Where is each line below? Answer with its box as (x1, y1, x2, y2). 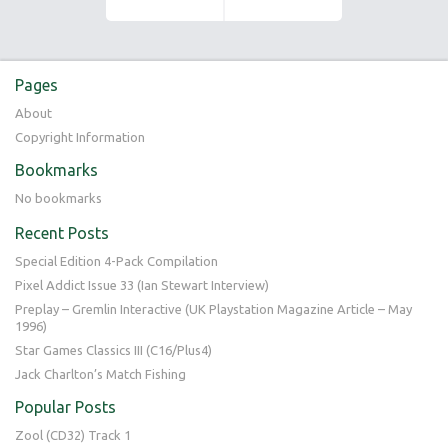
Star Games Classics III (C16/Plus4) (15, 343, 212, 357)
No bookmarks (15, 191, 102, 205)
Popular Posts (15, 398, 116, 416)
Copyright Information (15, 130, 145, 144)
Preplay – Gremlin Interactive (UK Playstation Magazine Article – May (15, 302, 412, 316)
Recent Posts (15, 224, 109, 242)
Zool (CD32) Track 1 (15, 428, 131, 442)
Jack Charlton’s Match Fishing (15, 367, 186, 381)
